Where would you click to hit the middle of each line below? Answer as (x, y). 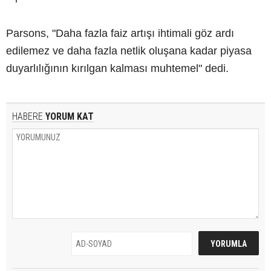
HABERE (28, 116)
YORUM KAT (68, 116)
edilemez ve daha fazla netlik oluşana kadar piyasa (129, 51)
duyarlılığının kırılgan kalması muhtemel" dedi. (117, 68)
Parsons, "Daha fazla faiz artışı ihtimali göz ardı (120, 33)
